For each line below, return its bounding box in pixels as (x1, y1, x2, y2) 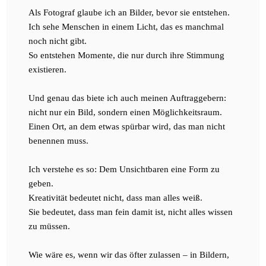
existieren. (28, 64, 71, 74)
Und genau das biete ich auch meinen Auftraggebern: (28, 93, 226, 103)
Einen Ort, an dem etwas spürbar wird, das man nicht (28, 121, 225, 131)
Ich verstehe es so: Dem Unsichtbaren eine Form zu (28, 164, 220, 174)
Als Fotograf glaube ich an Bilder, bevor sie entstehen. (28, 7, 232, 17)
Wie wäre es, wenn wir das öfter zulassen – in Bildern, (28, 249, 229, 259)
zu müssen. (28, 221, 70, 231)
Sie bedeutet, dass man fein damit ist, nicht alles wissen (28, 207, 233, 217)
